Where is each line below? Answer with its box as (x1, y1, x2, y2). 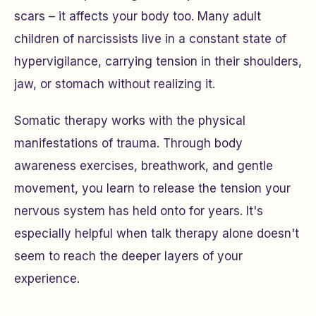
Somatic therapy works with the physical (14, 114, 245, 128)
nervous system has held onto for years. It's (14, 204, 263, 218)
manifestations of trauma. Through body (14, 136, 243, 150)
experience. (14, 272, 80, 286)
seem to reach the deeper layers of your (14, 249, 243, 263)
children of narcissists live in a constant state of (14, 32, 286, 46)
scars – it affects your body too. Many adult (14, 9, 261, 23)
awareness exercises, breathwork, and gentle (14, 159, 273, 173)
